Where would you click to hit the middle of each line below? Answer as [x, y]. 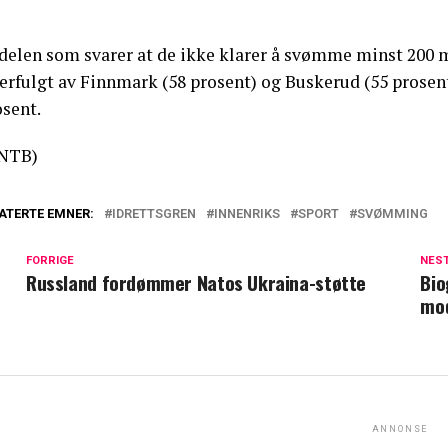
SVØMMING [392, 214]
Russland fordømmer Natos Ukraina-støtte [196, 283]
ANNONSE [400, 429]
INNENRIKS [247, 214]
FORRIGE [50, 261]
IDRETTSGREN [154, 214]
